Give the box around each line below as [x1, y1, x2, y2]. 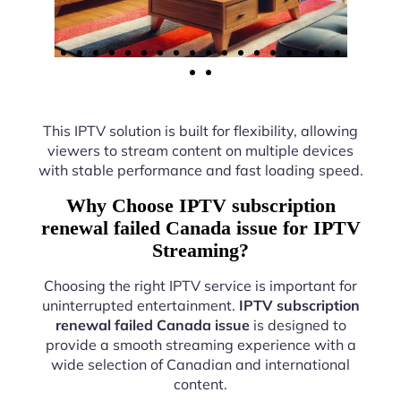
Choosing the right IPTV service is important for [44, 277, 357, 294]
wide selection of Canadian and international [51, 355, 350, 373]
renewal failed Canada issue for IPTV [40, 217, 361, 239]
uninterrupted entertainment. [41, 296, 239, 314]
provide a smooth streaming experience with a [45, 336, 356, 354]
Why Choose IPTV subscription [65, 194, 336, 217]
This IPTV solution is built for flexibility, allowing [43, 122, 358, 140]
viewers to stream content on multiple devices [47, 141, 354, 159]
